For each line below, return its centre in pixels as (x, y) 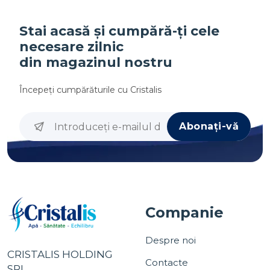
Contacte (167, 262)
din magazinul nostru (96, 62)
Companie (184, 212)
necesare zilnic (71, 47)
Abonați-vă (209, 126)
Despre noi (171, 240)
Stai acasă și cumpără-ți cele (119, 31)
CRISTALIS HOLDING (60, 254)
